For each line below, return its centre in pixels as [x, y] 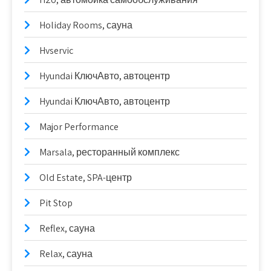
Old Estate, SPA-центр [86, 178]
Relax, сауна [66, 254]
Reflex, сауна [67, 228]
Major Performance [79, 127]
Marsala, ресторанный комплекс [109, 152]
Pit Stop [56, 203]
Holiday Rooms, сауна [86, 25]
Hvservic [56, 51]
